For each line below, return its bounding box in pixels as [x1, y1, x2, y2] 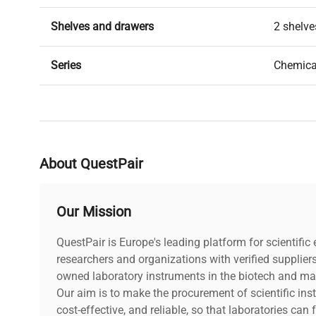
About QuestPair [39, 155, 143, 173]
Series [51, 59, 81, 73]
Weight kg [51, 97, 100, 111]
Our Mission [56, 203, 131, 221]
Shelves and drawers [51, 20, 154, 34]
